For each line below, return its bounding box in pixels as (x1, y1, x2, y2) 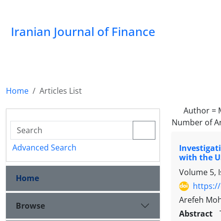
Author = (184, 105, 218, 116)
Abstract (179, 208, 216, 220)
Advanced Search (12, 142, 76, 153)
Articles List (39, 85, 82, 96)
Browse (16, 200, 45, 211)
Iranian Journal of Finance (11, 23, 155, 39)
